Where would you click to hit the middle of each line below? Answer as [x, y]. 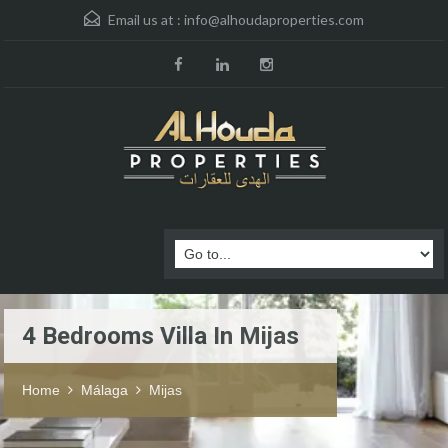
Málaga [104, 390]
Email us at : [144, 19]
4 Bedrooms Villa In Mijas [160, 336]
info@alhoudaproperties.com [274, 19]
